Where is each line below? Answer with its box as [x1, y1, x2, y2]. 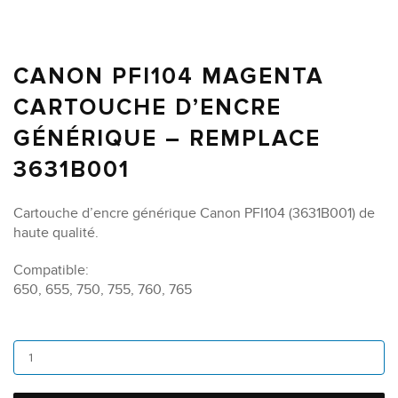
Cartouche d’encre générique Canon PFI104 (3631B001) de [13, 203, 375, 222]
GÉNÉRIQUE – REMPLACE [13, 123, 321, 153]
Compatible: [13, 260, 89, 279]
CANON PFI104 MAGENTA [13, 61, 324, 91]
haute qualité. [13, 223, 99, 242]
